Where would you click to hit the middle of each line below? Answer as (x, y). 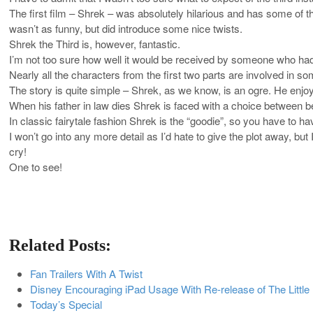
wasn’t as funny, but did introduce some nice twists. (126, 28)
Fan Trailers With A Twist (86, 273)
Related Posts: (60, 245)
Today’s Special (66, 304)
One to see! (36, 166)
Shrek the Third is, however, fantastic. (95, 43)
